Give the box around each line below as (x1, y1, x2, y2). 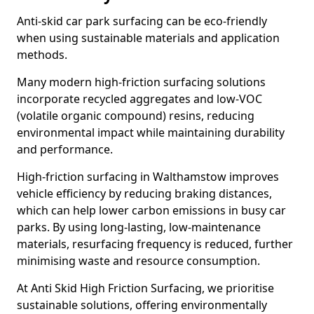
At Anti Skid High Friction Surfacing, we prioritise (17, 280, 274, 296)
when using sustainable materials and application (17, 30, 280, 46)
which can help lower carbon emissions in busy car (17, 203, 286, 218)
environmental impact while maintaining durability (17, 125, 285, 140)
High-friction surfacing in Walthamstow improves (17, 169, 279, 184)
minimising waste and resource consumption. (17, 253, 260, 268)
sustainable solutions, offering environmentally (17, 297, 267, 313)
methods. (17, 47, 67, 62)
